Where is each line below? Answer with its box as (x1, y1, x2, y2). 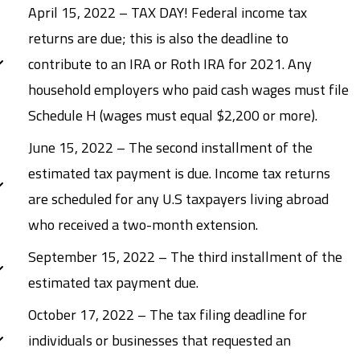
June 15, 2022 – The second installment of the (28, 136, 313, 158)
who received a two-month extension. (28, 213, 258, 235)
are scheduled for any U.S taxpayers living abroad (28, 187, 329, 210)
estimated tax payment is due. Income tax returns (28, 162, 330, 184)
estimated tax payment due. (28, 271, 198, 293)
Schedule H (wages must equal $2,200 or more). (28, 104, 317, 126)
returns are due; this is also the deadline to (28, 27, 288, 49)
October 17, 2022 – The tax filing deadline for (28, 303, 307, 325)
